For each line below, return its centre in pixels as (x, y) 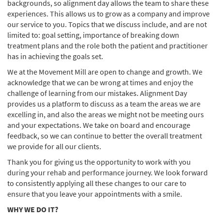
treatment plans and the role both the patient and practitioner (108, 46)
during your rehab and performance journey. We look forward (108, 172)
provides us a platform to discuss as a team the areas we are (104, 104)
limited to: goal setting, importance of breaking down (93, 35)
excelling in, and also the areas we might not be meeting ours (106, 114)
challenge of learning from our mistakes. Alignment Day (97, 93)
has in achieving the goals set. (56, 56)
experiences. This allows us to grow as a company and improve (108, 14)
